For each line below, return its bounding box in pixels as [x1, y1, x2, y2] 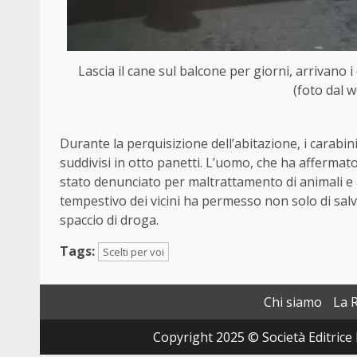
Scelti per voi [103, 245, 164, 260]
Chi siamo [264, 293, 322, 312]
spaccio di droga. [60, 211, 159, 229]
